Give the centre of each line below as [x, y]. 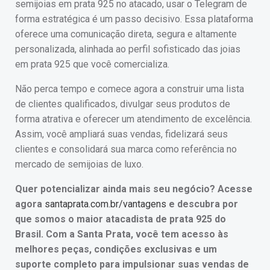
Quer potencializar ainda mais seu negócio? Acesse [134, 189]
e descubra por [202, 204]
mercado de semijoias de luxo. [79, 165]
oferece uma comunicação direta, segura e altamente [126, 34]
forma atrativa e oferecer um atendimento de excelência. [133, 119]
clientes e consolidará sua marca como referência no [126, 149]
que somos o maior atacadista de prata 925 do [121, 219]
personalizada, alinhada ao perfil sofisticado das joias [128, 49]
